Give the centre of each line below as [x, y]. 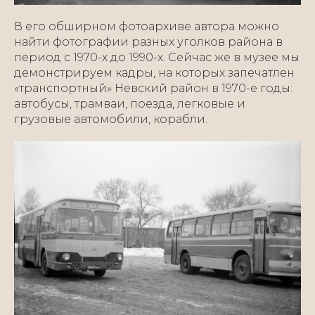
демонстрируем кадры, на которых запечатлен [154, 73]
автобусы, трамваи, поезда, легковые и [130, 104]
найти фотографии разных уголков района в [148, 42]
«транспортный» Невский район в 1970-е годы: [153, 89]
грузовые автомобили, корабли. [111, 120]
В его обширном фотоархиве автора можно [147, 27]
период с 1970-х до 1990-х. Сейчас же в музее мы [157, 58]
